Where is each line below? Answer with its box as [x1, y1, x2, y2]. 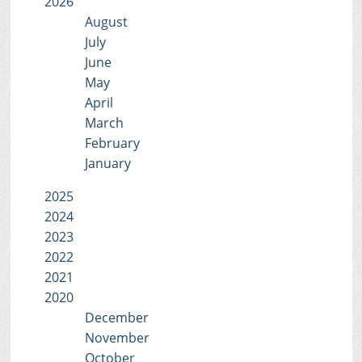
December [84, 308, 149, 326]
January [84, 154, 131, 172]
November [84, 328, 149, 347]
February [84, 133, 140, 152]
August [84, 12, 128, 31]
